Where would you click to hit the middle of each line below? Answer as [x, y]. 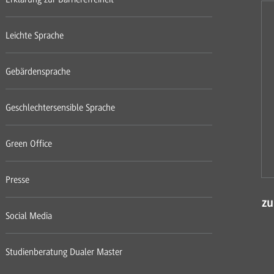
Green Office [28, 144]
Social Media [28, 216]
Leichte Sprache [34, 36]
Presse [17, 180]
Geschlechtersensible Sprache [60, 108]
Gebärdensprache [38, 72]
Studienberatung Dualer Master [64, 252]
